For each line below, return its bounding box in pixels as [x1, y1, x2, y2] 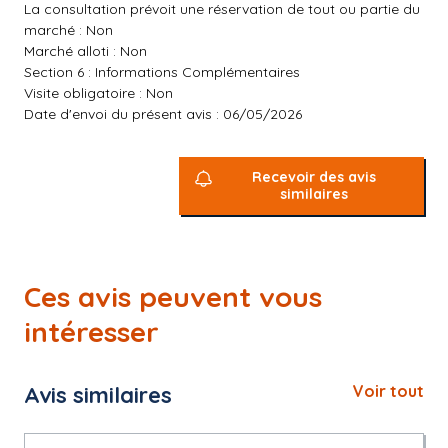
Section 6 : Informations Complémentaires [24, 63, 300, 81]
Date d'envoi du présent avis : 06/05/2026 [24, 105, 302, 123]
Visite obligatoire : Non [24, 84, 173, 102]
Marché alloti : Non [24, 42, 147, 60]
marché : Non [24, 21, 113, 39]
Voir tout [353, 381, 424, 401]
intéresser [24, 314, 159, 349]
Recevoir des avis [252, 168, 377, 186]
